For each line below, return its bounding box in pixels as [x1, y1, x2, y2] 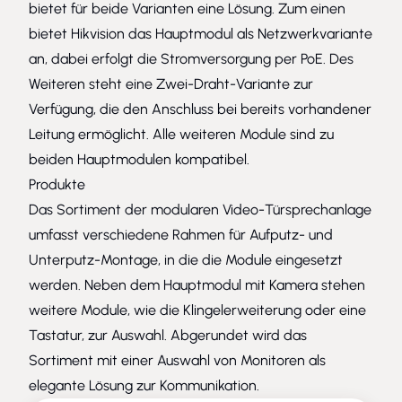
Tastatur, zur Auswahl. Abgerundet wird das [29, 326, 307, 344]
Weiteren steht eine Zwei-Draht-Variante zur [29, 74, 313, 92]
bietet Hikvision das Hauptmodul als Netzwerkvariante [29, 24, 372, 42]
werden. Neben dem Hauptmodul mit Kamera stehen [29, 275, 365, 293]
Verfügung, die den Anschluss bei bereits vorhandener [29, 100, 371, 118]
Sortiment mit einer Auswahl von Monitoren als [29, 351, 326, 369]
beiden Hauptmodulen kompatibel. [29, 150, 249, 168]
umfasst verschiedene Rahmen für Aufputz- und [29, 225, 333, 243]
